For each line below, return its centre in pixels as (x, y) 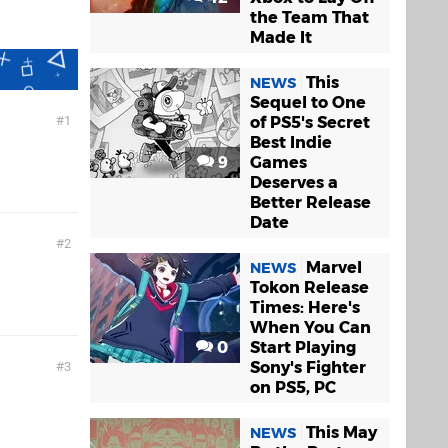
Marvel (334, 267)
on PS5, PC (293, 387)
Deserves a (294, 182)
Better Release (310, 202)
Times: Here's (305, 307)
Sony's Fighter (308, 367)
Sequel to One (308, 102)
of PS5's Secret (310, 122)
